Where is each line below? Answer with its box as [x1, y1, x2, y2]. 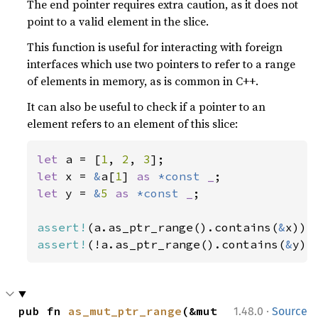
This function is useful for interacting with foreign [27, 38, 283, 55]
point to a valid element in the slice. [27, 13, 209, 29]
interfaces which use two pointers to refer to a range [27, 55, 296, 72]
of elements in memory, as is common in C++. [27, 72, 259, 89]
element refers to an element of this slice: [27, 115, 238, 131]
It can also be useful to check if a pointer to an [27, 98, 266, 114]
